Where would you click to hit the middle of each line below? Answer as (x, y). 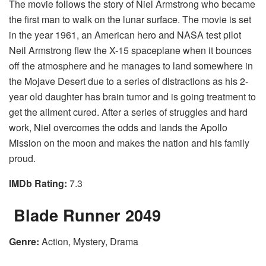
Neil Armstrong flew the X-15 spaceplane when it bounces (130, 50)
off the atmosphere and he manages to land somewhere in (131, 65)
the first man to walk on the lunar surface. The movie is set (130, 19)
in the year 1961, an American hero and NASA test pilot (125, 34)
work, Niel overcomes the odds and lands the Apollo (118, 127)
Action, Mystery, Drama (89, 242)
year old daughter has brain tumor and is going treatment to (132, 96)
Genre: (24, 242)
